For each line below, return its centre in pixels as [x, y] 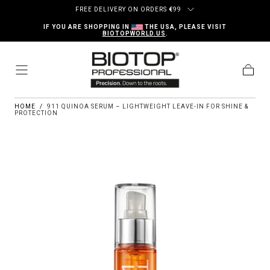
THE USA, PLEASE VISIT [185, 27]
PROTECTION [36, 113]
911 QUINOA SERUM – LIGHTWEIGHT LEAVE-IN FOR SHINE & [148, 106]
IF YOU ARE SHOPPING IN [87, 27]
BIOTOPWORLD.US [134, 34]
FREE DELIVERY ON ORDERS [122, 9]
